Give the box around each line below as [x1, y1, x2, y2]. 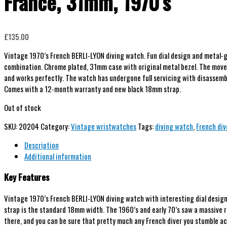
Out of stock [4, 101, 41, 113]
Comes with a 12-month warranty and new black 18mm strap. [4, 83, 181, 94]
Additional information [24, 150, 91, 162]
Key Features [4, 170, 50, 184]
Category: [41, 120, 71, 132]
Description [24, 139, 59, 150]
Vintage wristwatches [71, 120, 136, 132]
